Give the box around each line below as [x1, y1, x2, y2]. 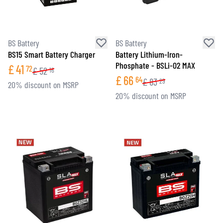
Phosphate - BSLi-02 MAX [115, 60, 195, 71]
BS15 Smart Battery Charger [8, 49, 95, 60]
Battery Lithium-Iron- [115, 49, 183, 60]
